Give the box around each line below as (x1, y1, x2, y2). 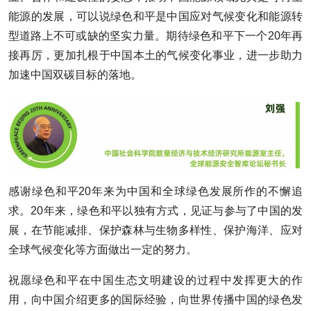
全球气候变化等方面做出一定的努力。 (8, 244, 197, 256)
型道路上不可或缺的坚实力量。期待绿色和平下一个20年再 (8, 29, 303, 42)
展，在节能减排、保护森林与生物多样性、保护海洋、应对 (8, 224, 303, 237)
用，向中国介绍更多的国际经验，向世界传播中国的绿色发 (8, 294, 303, 306)
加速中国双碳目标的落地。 (8, 68, 142, 81)
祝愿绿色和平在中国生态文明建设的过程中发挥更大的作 (8, 274, 303, 287)
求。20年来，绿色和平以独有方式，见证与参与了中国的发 (8, 205, 303, 217)
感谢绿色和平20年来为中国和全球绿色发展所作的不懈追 (8, 185, 303, 198)
